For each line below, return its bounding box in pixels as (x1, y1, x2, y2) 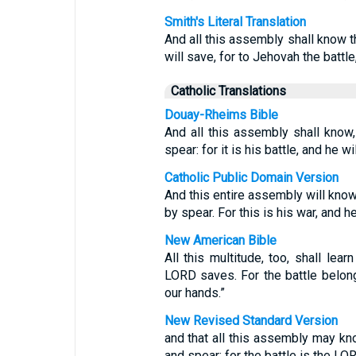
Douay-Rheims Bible (164, 107, 278, 122)
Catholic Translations (170, 83, 286, 99)
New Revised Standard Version (164, 313, 338, 328)
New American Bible (164, 233, 277, 248)
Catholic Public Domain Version (164, 170, 339, 185)
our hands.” (164, 285, 225, 300)
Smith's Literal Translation (164, 14, 306, 29)
